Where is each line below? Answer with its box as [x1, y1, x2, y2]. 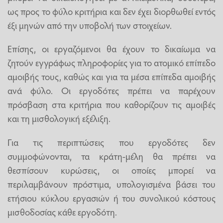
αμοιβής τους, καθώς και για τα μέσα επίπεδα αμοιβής [7, 70, 216, 83]
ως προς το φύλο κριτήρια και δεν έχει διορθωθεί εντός [7, 4, 216, 18]
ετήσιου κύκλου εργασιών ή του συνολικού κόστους [7, 191, 216, 204]
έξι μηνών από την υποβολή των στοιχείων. [7, 18, 172, 32]
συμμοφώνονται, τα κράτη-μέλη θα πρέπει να [7, 149, 216, 162]
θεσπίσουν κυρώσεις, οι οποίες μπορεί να [7, 163, 216, 176]
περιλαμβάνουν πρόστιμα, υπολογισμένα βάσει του [7, 177, 216, 190]
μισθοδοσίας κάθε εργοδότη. [7, 205, 117, 218]
